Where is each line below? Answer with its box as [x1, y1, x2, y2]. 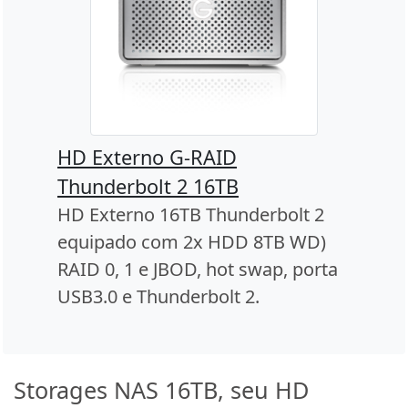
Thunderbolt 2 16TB [57, 173, 239, 200]
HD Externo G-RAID [57, 144, 237, 171]
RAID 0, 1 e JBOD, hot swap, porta [57, 257, 338, 282]
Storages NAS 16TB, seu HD [14, 374, 309, 406]
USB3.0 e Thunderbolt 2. [57, 284, 260, 310]
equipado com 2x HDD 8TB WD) [57, 229, 326, 255]
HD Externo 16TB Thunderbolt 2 [57, 202, 324, 228]
